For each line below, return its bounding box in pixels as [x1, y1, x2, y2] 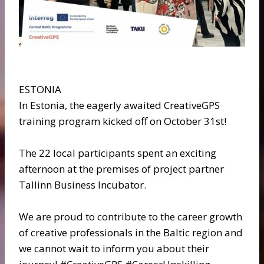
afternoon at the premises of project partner [19, 162, 224, 176]
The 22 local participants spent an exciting [19, 146, 216, 160]
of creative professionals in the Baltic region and [19, 226, 243, 239]
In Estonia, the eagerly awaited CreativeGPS [19, 98, 220, 112]
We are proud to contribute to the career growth [19, 210, 242, 223]
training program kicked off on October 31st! [19, 114, 226, 128]
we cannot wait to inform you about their [19, 242, 209, 255]
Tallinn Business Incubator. [19, 178, 146, 192]
